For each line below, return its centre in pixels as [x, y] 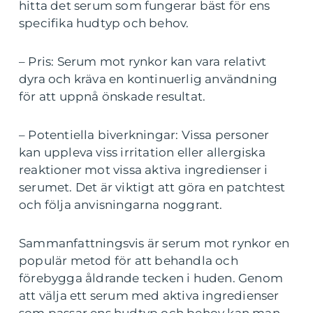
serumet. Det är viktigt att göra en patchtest [152, 188]
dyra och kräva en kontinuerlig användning [148, 79]
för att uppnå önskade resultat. [112, 97]
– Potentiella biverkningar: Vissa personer [144, 135]
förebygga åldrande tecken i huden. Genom [151, 278]
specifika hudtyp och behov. [104, 23]
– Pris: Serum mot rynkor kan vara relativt [143, 62]
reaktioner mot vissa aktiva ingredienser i [144, 170]
